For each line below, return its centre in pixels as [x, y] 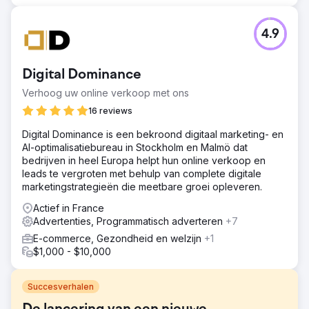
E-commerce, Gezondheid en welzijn [119, 238]
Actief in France [69, 208]
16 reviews [110, 110]
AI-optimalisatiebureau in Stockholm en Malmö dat [135, 147]
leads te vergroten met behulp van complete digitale [142, 173]
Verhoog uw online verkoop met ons [106, 92]
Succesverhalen [61, 286]
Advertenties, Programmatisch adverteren [129, 221]
